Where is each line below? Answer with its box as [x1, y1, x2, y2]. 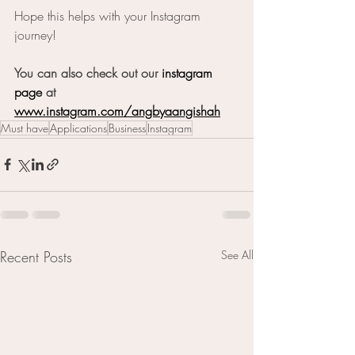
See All [221, 246, 254, 262]
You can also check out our [14, 63, 162, 82]
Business [109, 120, 146, 136]
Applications [50, 120, 107, 136]
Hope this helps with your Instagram [14, 6, 204, 25]
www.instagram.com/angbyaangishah [14, 101, 220, 120]
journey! [14, 25, 56, 44]
